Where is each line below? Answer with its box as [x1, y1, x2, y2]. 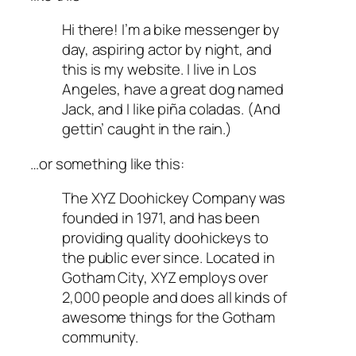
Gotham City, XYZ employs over [62, 267, 269, 288]
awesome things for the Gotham [62, 307, 276, 328]
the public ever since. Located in [62, 247, 275, 269]
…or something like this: [30, 153, 184, 174]
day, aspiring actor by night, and [62, 39, 272, 60]
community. [62, 327, 139, 348]
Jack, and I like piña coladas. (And [62, 99, 281, 120]
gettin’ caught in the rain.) [62, 118, 233, 140]
